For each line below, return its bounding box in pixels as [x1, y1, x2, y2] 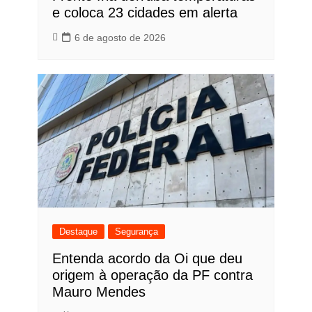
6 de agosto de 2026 [74, 32, 166, 44]
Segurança [114, 226, 158, 237]
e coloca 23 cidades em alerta [52, 5, 237, 21]
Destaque [58, 226, 97, 237]
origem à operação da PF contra [52, 267, 253, 283]
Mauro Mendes [52, 283, 146, 299]
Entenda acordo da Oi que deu [52, 250, 242, 266]
